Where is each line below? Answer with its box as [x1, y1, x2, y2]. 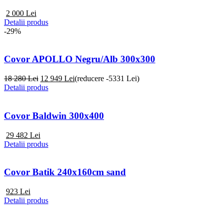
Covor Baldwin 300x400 [4, 110, 104, 121]
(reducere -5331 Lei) [75, 74, 139, 83]
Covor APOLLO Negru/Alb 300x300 [4, 54, 155, 65]
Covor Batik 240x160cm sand [4, 167, 126, 178]
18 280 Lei [4, 74, 38, 83]
